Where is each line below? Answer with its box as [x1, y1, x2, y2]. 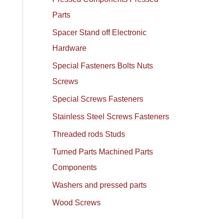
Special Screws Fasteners [52, 95, 144, 103]
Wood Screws [52, 198, 101, 207]
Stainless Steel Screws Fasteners [52, 112, 170, 121]
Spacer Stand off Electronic [52, 28, 147, 37]
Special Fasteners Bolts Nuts [52, 62, 153, 70]
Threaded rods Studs [52, 130, 126, 138]
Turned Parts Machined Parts [52, 148, 153, 156]
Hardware [52, 44, 87, 52]
